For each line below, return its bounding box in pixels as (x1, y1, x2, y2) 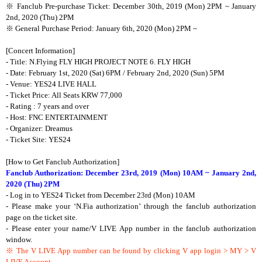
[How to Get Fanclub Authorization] (6, 157, 119, 166)
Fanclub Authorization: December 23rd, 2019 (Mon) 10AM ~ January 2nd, (6, 168, 256, 177)
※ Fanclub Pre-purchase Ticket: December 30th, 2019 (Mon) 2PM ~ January (6, 1, 256, 11)
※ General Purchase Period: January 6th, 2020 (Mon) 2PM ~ (6, 23, 197, 33)
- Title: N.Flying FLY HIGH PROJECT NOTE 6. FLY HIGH (6, 57, 191, 66)
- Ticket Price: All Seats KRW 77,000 (6, 90, 122, 99)
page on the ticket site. (6, 212, 77, 222)
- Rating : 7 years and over (6, 101, 89, 111)
